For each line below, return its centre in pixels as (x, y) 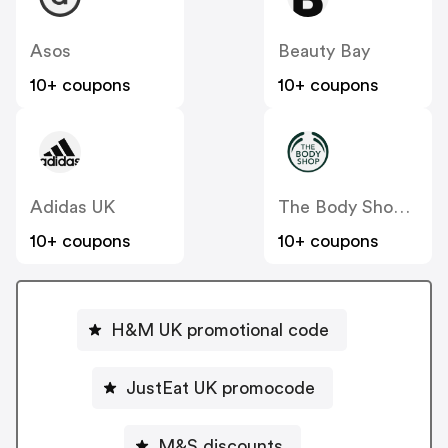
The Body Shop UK (401, 207)
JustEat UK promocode (220, 387)
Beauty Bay (324, 51)
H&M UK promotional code (220, 329)
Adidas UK (72, 207)
